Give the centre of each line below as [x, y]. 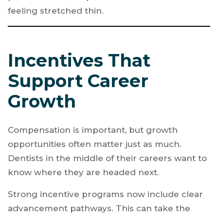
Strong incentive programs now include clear [105, 194]
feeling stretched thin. [56, 10]
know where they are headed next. [83, 172]
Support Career [78, 81]
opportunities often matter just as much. [95, 144]
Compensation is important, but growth [93, 130]
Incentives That [79, 60]
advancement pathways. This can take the [99, 208]
